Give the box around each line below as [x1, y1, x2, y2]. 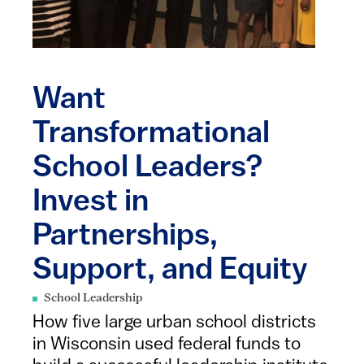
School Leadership [44, 292, 143, 305]
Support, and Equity [32, 255, 308, 287]
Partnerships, [32, 221, 218, 253]
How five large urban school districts [32, 314, 316, 332]
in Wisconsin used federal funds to [32, 336, 301, 354]
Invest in [32, 187, 149, 219]
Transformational [32, 119, 270, 150]
